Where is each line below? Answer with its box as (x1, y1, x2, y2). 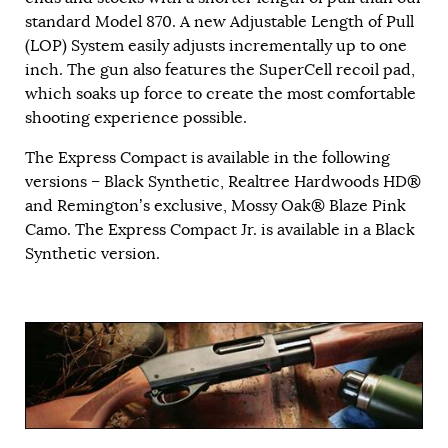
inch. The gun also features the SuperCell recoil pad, (25, 60, 415, 81)
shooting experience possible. (25, 108, 247, 129)
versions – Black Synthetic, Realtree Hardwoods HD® (25, 172, 421, 193)
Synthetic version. (25, 244, 160, 265)
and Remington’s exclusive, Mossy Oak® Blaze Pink (25, 196, 406, 217)
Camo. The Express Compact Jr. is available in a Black (25, 220, 415, 241)
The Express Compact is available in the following (25, 148, 390, 169)
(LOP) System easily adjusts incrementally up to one (25, 36, 407, 57)
